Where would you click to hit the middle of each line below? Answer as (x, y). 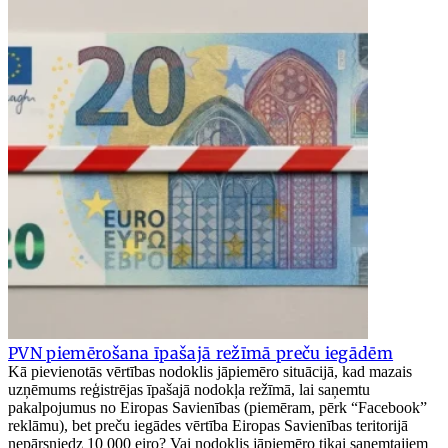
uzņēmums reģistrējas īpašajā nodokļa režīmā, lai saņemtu (189, 390)
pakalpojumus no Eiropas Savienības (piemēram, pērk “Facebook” (217, 408)
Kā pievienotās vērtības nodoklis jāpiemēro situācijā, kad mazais (210, 372)
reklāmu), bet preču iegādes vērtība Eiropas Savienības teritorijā (208, 426)
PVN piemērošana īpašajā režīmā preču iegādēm (201, 353)
